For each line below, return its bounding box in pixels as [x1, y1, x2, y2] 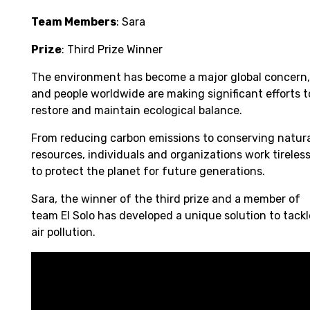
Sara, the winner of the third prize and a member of [31, 192, 300, 206]
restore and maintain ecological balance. [31, 104, 245, 118]
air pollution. [31, 226, 98, 239]
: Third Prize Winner [62, 43, 163, 57]
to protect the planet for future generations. [31, 165, 265, 179]
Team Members [31, 15, 116, 29]
